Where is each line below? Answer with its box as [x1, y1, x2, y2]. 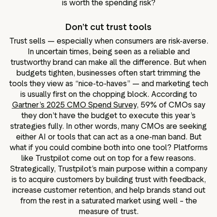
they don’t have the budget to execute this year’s [21, 110, 196, 120]
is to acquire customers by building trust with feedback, [11, 174, 206, 184]
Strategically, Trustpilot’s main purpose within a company [10, 164, 207, 173]
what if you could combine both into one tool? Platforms [9, 142, 208, 152]
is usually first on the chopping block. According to [20, 89, 197, 99]
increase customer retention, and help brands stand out [12, 185, 205, 195]
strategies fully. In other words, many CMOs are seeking [10, 121, 207, 131]
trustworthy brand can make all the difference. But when [11, 57, 206, 67]
